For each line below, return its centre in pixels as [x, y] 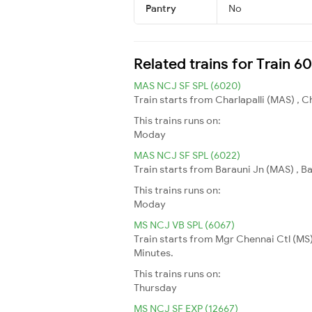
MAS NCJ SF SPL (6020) [187, 85]
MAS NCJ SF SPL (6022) [187, 155]
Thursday [155, 287]
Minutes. [154, 252]
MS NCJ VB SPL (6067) [184, 225]
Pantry [161, 8]
